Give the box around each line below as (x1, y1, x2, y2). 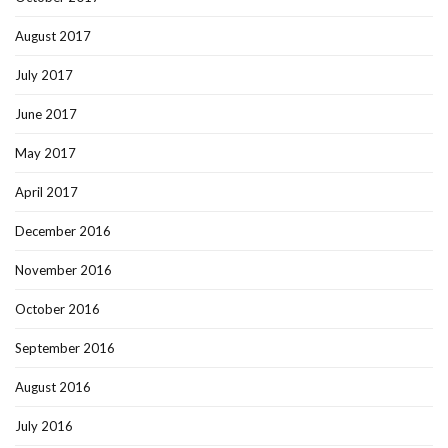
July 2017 (15, 67, 73, 84)
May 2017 (15, 145, 76, 162)
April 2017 (15, 184, 78, 201)
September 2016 (15, 340, 115, 357)
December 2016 (15, 223, 111, 240)
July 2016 (15, 418, 73, 435)
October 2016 (15, 301, 100, 318)
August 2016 (15, 379, 91, 396)
